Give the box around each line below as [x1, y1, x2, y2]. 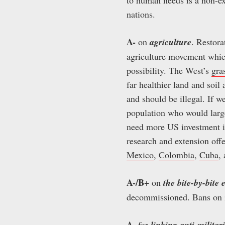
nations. [127, 8, 155, 20]
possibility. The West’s [127, 64, 211, 76]
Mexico [127, 148, 154, 161]
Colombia [159, 148, 194, 161]
